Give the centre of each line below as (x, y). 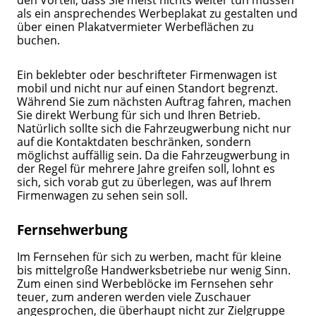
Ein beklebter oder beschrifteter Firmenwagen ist (147, 75)
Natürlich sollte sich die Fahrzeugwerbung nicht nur (154, 128)
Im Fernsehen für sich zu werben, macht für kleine (150, 256)
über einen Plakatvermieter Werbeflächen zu (136, 27)
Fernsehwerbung (73, 229)
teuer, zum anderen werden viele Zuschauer (134, 296)
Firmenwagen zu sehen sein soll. (104, 195)
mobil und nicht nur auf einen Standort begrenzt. (148, 88)
